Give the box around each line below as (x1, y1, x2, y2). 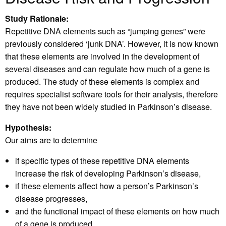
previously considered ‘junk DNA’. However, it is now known (5, 38, 218, 50)
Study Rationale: (5, 13, 69, 25)
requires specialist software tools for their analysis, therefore (5, 88, 218, 100)
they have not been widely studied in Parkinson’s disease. (5, 101, 212, 113)
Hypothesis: (5, 122, 51, 134)
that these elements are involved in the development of (5, 50, 199, 63)
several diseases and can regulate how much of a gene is (5, 63, 210, 75)
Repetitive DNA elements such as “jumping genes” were (5, 25, 205, 37)
